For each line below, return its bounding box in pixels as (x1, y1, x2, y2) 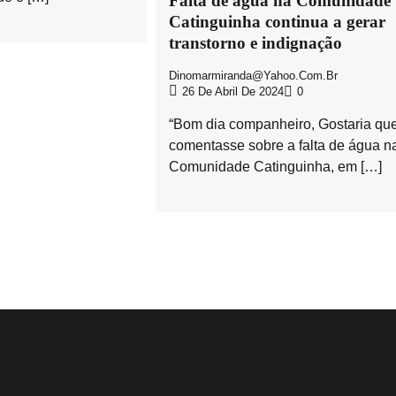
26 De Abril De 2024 (182, 85, 285, 98)
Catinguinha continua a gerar (169, 12, 386, 32)
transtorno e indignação (169, 34, 343, 53)
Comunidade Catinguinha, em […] (169, 158, 383, 174)
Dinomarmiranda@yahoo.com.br (169, 69, 339, 82)
